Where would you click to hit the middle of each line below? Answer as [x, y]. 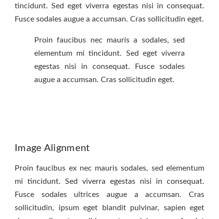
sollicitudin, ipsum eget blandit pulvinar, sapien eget [109, 208]
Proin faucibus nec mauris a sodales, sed [109, 40]
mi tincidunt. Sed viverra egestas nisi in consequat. [109, 181]
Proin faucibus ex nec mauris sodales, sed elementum [109, 168]
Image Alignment [52, 148]
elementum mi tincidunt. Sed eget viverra [109, 53]
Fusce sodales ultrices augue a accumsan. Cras [109, 194]
